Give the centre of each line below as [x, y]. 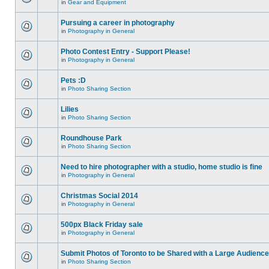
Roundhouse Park [91, 138]
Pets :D [73, 80]
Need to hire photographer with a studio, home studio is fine [162, 167]
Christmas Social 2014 [99, 196]
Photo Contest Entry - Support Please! [125, 52]
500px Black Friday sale [102, 225]
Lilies [70, 109]
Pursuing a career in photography [118, 23]
